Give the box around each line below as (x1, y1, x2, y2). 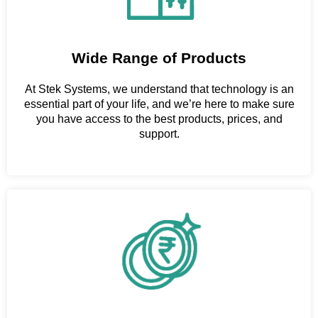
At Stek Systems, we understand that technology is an (24, 82, 294, 95)
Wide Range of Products (72, 49, 246, 66)
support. (138, 127, 180, 140)
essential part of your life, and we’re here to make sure (23, 97, 295, 110)
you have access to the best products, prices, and (35, 112, 283, 125)
